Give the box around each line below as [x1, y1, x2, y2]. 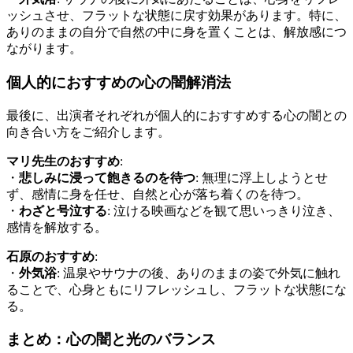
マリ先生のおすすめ [6, 154, 120, 168]
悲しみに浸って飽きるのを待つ [19, 170, 195, 184]
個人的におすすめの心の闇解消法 [6, 73, 231, 91]
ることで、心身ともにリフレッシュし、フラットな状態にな [6, 282, 347, 296]
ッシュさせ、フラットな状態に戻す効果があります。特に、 [6, 9, 347, 23]
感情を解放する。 [6, 220, 107, 234]
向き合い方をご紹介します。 [6, 124, 170, 139]
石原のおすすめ [6, 249, 95, 263]
